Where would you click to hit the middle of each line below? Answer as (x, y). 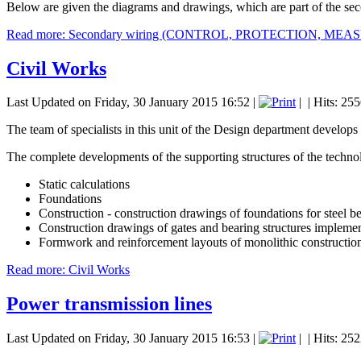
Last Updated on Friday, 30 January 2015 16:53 (128, 338)
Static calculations (84, 185)
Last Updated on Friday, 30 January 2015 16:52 (128, 102)
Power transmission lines (109, 304)
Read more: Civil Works (68, 270)
